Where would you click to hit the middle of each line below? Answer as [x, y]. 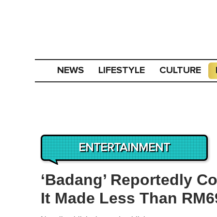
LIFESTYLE [122, 70]
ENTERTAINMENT [124, 148]
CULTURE [180, 70]
